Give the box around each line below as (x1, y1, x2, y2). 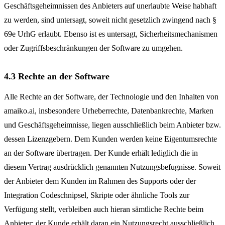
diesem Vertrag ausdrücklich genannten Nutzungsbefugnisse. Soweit (4, 163, 220, 171)
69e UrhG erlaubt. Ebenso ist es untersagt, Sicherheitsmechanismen (4, 30, 217, 38)
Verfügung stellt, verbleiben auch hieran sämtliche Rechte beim (4, 205, 203, 213)
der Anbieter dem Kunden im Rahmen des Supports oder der (4, 177, 196, 185)
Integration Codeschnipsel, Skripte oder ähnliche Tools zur (4, 191, 189, 199)
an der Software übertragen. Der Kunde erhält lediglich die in (4, 149, 198, 157)
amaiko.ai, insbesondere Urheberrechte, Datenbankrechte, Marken (4, 106, 213, 115)
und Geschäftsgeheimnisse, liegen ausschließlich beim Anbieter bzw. (4, 121, 221, 129)
